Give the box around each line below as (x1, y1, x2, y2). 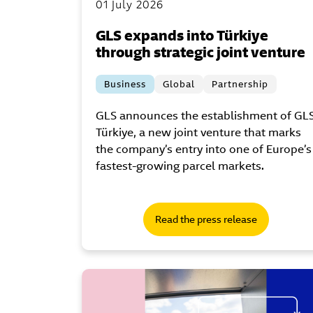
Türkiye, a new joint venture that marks (96, 125, 301, 140)
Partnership (212, 78, 268, 91)
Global (163, 78, 195, 91)
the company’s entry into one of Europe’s (96, 142, 312, 157)
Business (104, 78, 146, 91)
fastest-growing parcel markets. (96, 159, 264, 174)
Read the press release (154, 213, 257, 226)
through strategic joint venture (96, 43, 305, 62)
